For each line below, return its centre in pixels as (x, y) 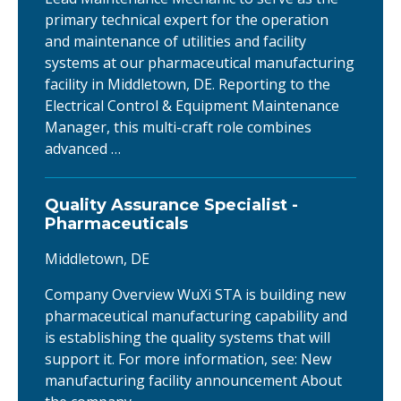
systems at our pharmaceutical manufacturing (200, 63)
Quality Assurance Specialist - (171, 205)
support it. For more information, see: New (188, 359)
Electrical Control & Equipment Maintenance (192, 106)
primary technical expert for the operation (187, 20)
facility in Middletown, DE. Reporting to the (188, 85)
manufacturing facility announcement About (193, 381)
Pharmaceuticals (116, 224)
